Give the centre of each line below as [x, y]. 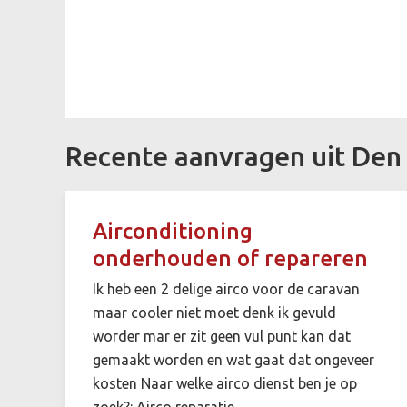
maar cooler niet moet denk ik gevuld [214, 312]
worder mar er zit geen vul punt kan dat [222, 336]
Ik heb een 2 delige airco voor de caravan [226, 288]
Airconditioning [173, 231]
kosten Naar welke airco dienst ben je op [225, 383]
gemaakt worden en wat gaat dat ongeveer [233, 359]
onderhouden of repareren [230, 258]
